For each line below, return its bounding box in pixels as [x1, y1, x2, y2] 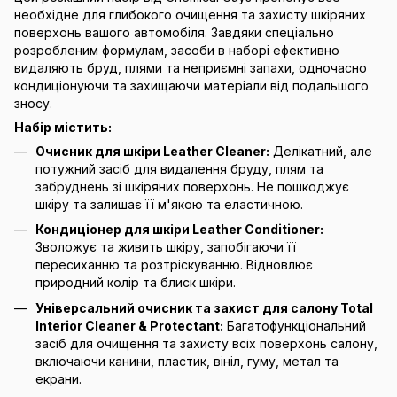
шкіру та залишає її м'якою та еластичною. [35, 197, 303, 212]
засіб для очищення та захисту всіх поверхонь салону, [35, 335, 378, 351]
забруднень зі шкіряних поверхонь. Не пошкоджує [35, 179, 349, 194]
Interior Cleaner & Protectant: [35, 317, 223, 333]
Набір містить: [14, 120, 112, 135]
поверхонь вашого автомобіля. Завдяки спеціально [14, 25, 334, 40]
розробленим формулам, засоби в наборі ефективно [14, 43, 339, 58]
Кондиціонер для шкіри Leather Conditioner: [35, 222, 323, 237]
